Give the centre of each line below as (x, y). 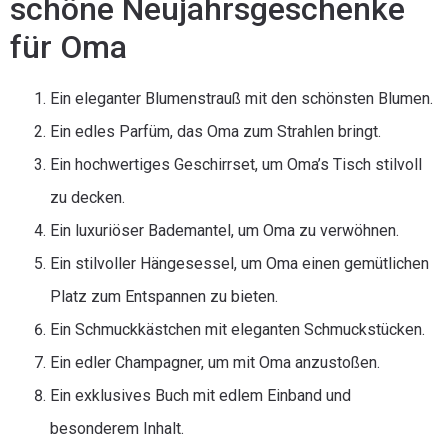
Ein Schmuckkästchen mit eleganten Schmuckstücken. (237, 329)
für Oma (68, 47)
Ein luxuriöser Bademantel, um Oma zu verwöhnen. (224, 230)
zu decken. (87, 197)
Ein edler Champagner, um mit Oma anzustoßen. (215, 362)
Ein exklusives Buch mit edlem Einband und (200, 395)
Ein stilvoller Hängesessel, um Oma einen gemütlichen (239, 263)
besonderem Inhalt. (117, 428)
